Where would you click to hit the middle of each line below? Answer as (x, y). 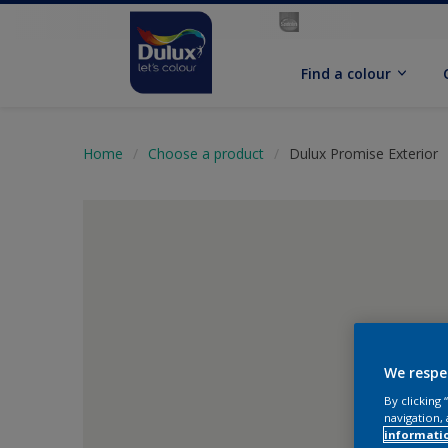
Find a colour (346, 73)
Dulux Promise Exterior (363, 153)
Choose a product (206, 153)
